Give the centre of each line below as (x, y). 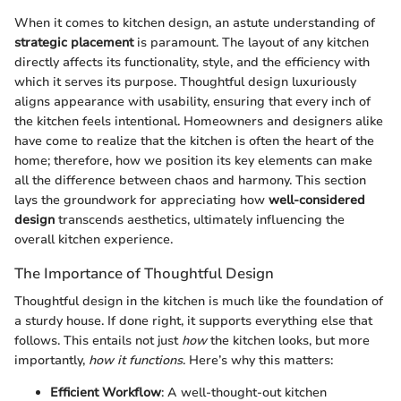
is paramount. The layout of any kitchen (251, 43)
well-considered (317, 200)
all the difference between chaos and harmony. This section (190, 180)
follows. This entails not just (98, 341)
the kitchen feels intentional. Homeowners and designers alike (199, 121)
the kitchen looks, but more (288, 341)
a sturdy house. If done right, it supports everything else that (193, 321)
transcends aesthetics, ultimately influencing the (200, 220)
